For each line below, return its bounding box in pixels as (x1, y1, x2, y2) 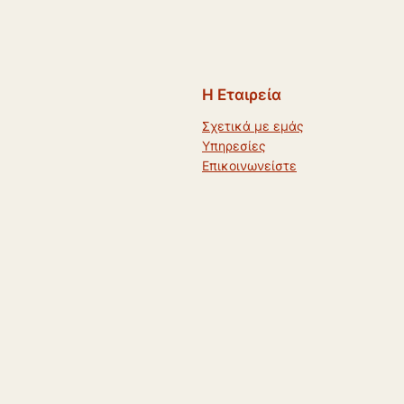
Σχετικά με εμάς (202, 117, 304, 133)
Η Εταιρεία (202, 85, 281, 104)
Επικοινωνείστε (202, 157, 297, 173)
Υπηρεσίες (202, 137, 266, 153)
